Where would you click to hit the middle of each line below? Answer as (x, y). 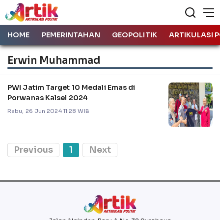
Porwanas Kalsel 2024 (48, 97)
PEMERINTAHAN (71, 35)
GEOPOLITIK (134, 35)
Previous (33, 150)
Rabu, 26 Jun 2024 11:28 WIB (48, 111)
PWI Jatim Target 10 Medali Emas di (71, 87)
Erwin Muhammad (54, 60)
